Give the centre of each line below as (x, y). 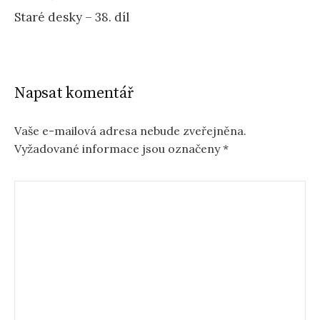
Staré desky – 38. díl (72, 17)
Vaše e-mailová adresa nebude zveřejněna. (130, 130)
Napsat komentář (74, 93)
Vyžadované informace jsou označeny (119, 148)
